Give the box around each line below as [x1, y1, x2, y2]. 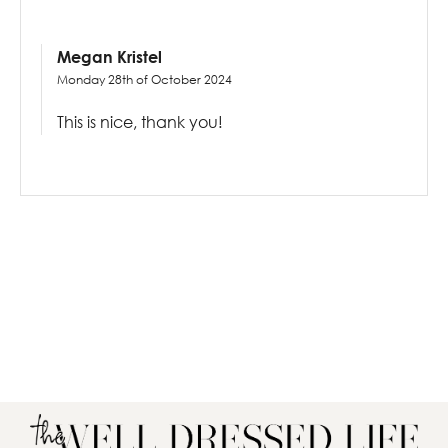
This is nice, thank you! [57, 112, 223, 133]
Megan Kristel [57, 47, 162, 67]
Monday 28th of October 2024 [57, 72, 232, 88]
